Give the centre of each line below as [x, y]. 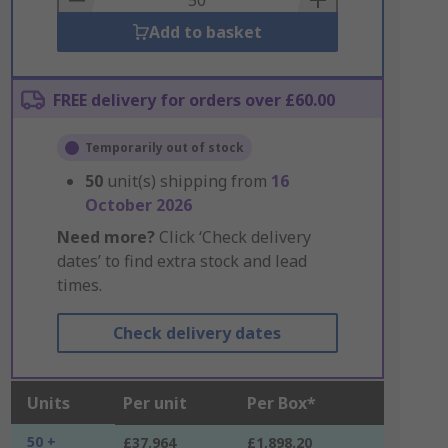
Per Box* [281, 403]
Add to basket [205, 32]
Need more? [105, 237]
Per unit [154, 403]
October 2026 [138, 205]
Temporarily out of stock [164, 147]
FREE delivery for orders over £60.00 [193, 100]
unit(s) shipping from [188, 181]
